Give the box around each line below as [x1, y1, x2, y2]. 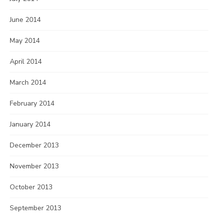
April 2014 [10, 57, 42, 66]
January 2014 [10, 120, 51, 129]
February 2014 [10, 99, 54, 108]
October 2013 [10, 182, 53, 192]
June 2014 [10, 15, 41, 24]
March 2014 [10, 78, 46, 87]
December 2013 [10, 141, 59, 150]
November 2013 [10, 162, 59, 171]
